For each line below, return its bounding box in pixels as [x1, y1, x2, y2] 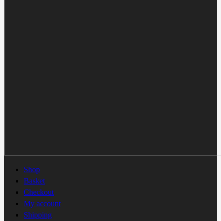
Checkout [24, 187, 54, 196]
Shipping [24, 210, 52, 219]
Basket [24, 177, 45, 185]
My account [24, 199, 61, 208]
